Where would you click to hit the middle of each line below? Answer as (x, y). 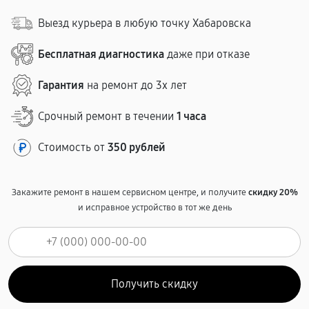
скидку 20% (273, 192)
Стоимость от (73, 147)
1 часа (191, 116)
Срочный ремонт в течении (107, 116)
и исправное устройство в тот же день (154, 208)
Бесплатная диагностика (101, 54)
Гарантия (61, 85)
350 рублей (137, 147)
